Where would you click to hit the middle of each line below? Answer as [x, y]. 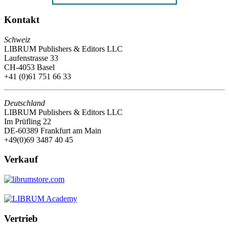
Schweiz [17, 39]
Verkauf [21, 159]
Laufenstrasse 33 [31, 58]
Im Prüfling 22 [28, 121]
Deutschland [25, 103]
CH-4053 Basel [29, 67]
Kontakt [22, 19]
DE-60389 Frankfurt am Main [53, 130]
